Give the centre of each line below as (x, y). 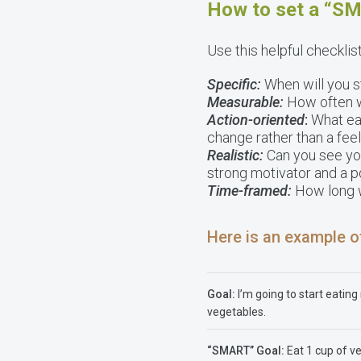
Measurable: (245, 102)
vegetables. (237, 312)
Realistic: (237, 155)
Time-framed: (249, 191)
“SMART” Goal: (246, 351)
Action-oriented (256, 120)
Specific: (234, 84)
